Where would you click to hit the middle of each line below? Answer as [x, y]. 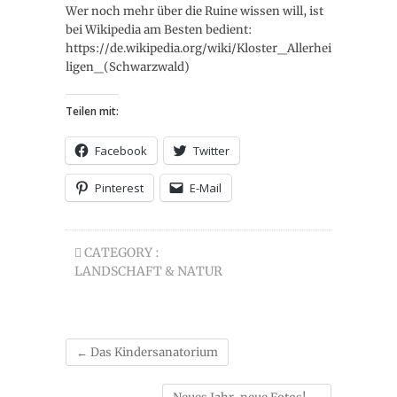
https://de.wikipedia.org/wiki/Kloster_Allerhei [198, 48]
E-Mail [206, 188]
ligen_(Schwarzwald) [128, 67]
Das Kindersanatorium [153, 352]
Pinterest [119, 188]
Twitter [211, 151]
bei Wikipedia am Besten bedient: [159, 30]
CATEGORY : [121, 253]
